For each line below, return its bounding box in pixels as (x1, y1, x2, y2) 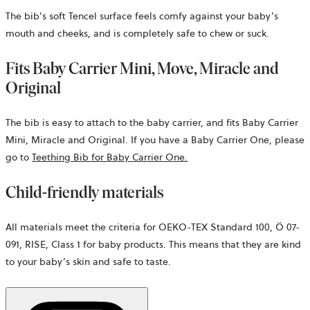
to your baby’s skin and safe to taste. (6, 255, 171, 269)
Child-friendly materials (6, 182, 163, 203)
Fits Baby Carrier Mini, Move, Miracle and (6, 58, 279, 79)
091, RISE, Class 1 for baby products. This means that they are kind (6, 237, 301, 252)
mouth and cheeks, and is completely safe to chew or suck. (6, 26, 269, 41)
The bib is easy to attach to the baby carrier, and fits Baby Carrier (6, 116, 298, 130)
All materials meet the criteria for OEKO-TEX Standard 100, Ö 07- (6, 220, 300, 235)
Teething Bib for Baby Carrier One (32, 150, 185, 165)
